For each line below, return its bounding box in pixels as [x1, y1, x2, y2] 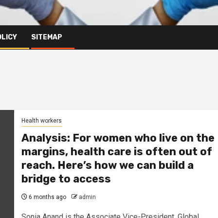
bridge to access [21, 172, 111, 186]
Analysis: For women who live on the [21, 131, 215, 145]
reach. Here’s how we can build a [21, 159, 194, 172]
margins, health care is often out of [21, 145, 212, 159]
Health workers [21, 117, 62, 125]
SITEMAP [31, 33, 62, 41]
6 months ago [27, 194, 66, 201]
